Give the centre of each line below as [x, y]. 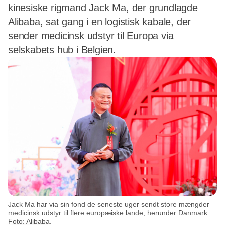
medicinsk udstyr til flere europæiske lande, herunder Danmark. [109, 213]
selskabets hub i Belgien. [62, 50]
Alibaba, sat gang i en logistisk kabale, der [100, 22]
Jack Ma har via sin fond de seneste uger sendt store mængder [109, 204]
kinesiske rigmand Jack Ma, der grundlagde [103, 8]
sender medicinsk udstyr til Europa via [91, 36]
